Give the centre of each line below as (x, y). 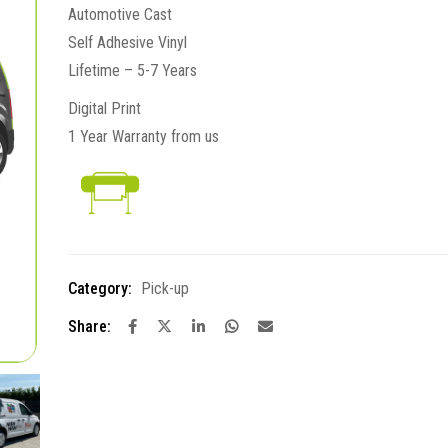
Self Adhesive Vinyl (127, 42)
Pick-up (165, 288)
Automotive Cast (120, 14)
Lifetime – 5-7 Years (132, 70)
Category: (100, 288)
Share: (89, 326)
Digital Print (104, 108)
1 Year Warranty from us (143, 136)
